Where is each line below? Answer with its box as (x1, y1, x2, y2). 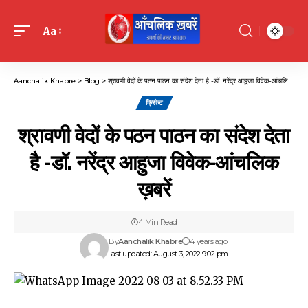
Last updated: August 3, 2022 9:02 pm (107, 249, 228, 258)
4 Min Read (137, 217, 177, 227)
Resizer (42, 49, 80, 63)
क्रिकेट (145, 98, 163, 107)
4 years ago (189, 236, 228, 246)
